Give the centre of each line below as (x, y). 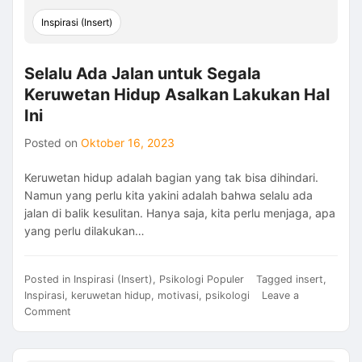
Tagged (276, 279)
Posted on (53, 142)
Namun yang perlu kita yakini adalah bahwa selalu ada (168, 195)
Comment (48, 311)
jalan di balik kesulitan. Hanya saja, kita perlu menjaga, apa (180, 213)
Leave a (280, 295)
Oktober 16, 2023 (128, 142)
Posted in (49, 279)
